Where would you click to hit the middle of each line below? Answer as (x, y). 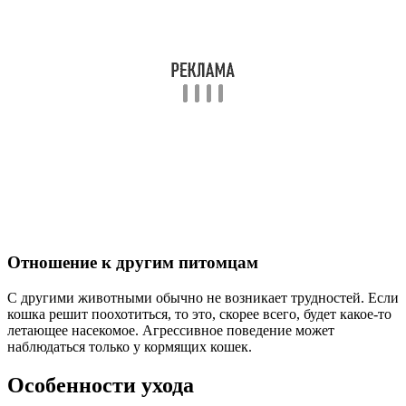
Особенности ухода (101, 385)
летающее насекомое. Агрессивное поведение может (171, 330)
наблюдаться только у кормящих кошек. (130, 346)
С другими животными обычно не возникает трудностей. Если (203, 297)
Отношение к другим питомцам (133, 263)
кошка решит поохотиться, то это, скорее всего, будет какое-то (199, 314)
